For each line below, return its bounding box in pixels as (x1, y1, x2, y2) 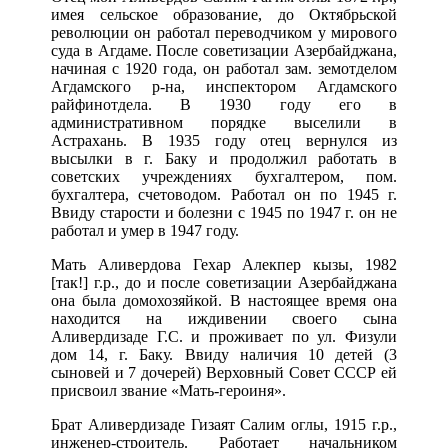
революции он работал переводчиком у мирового (51, 24, 397, 42)
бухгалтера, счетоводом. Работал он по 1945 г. (51, 186, 397, 204)
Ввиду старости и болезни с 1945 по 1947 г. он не (51, 204, 397, 222)
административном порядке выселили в (51, 114, 397, 132)
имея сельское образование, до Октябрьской (51, 6, 397, 24)
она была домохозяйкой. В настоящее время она (51, 292, 397, 310)
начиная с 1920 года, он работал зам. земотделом (51, 60, 397, 78)
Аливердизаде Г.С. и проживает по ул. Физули (51, 328, 397, 346)
